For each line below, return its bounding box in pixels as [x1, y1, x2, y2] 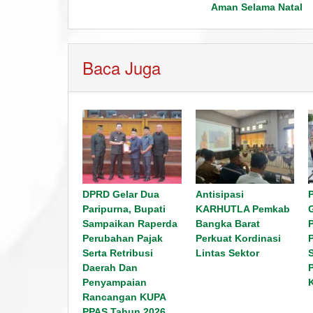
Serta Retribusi [82, 247, 153, 259]
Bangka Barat [195, 218, 260, 230]
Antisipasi [195, 189, 244, 201]
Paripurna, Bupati [82, 203, 166, 215]
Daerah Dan [82, 262, 138, 274]
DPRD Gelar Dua [82, 189, 159, 201]
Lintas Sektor [195, 247, 259, 259]
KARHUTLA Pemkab [195, 203, 290, 215]
